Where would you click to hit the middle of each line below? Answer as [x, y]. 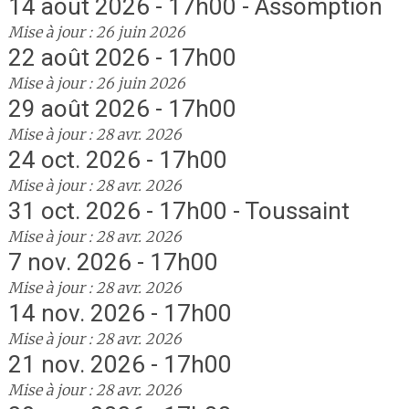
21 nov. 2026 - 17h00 [120, 364]
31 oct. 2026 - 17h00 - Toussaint [178, 211]
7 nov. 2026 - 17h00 [113, 262]
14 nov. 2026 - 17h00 [120, 313]
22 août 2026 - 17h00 [122, 58]
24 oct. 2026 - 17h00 [117, 160]
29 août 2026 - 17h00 [122, 109]
